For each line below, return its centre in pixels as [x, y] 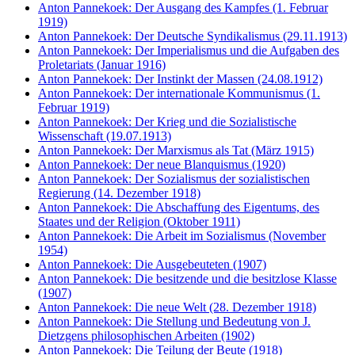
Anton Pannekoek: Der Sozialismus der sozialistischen [174, 179]
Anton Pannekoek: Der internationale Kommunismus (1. [179, 93]
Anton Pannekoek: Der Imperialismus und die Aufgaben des [189, 50]
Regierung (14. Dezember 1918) [119, 193]
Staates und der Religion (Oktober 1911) [139, 221]
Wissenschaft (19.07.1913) [105, 136]
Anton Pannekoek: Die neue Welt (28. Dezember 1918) [177, 307]
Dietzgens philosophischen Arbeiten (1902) [146, 336]
